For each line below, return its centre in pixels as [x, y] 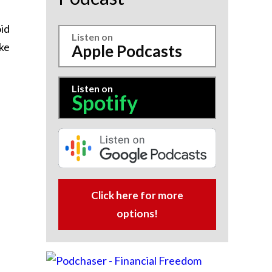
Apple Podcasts [127, 51]
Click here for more [137, 195]
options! [137, 213]
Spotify [105, 102]
